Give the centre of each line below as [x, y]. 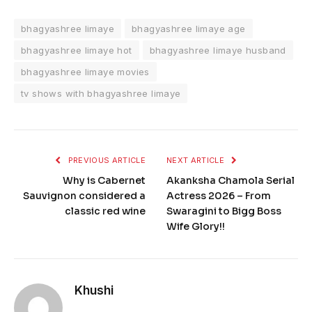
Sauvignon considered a [84, 196]
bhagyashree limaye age [189, 29]
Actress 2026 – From [219, 196]
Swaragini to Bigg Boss [224, 211]
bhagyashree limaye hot [77, 50]
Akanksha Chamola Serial [231, 181]
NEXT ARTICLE [197, 161]
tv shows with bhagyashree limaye [101, 94]
